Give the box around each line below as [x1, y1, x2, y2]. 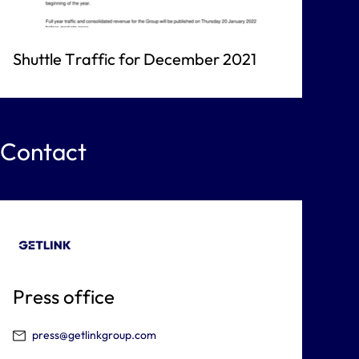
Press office [13, 284, 115, 309]
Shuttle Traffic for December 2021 [13, 48, 256, 69]
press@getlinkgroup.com [32, 327, 156, 342]
